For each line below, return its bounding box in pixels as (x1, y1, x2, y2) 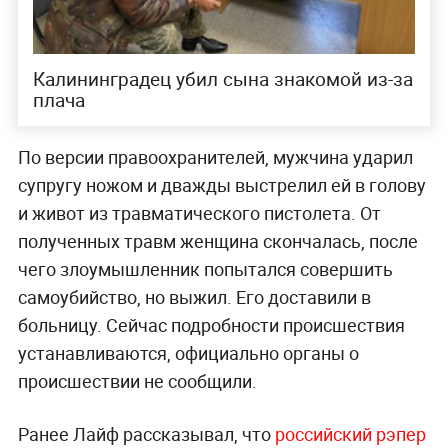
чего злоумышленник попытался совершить (17, 257, 393, 282)
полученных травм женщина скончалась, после (17, 229, 418, 254)
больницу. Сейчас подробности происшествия (17, 313, 405, 338)
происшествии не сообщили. (17, 369, 257, 394)
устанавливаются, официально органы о (17, 341, 359, 366)
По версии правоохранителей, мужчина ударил (17, 145, 413, 170)
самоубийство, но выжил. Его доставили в (17, 285, 371, 310)
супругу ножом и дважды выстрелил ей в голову (17, 173, 426, 198)
